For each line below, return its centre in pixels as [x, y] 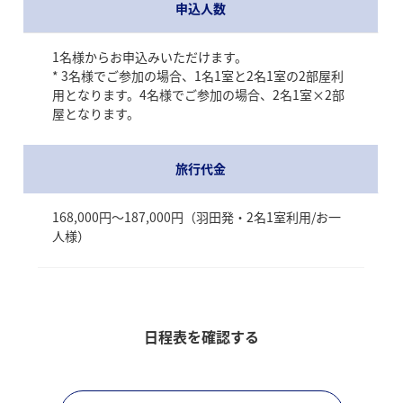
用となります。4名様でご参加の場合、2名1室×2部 [198, 94]
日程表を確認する [201, 336]
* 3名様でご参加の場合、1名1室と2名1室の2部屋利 [197, 75]
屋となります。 [95, 113]
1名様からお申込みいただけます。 [149, 56]
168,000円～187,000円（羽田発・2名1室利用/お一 [196, 216]
